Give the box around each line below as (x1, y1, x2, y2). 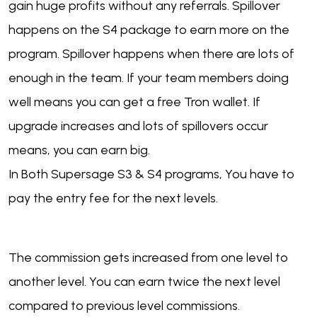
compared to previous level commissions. (8, 298, 240, 314)
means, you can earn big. (8, 142, 150, 158)
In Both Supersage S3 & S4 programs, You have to (8, 166, 294, 183)
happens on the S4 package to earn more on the (8, 22, 289, 38)
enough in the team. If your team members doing (8, 70, 289, 86)
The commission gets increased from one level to (8, 250, 288, 266)
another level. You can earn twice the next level (8, 274, 280, 290)
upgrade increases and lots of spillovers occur (8, 118, 268, 134)
